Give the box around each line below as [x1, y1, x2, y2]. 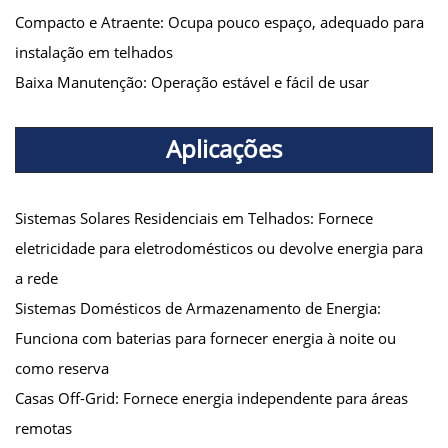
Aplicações [166, 131, 282, 165]
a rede [15, 267, 58, 288]
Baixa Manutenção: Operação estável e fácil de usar [15, 71, 369, 92]
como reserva [15, 357, 109, 378]
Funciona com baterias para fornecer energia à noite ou [15, 327, 396, 348]
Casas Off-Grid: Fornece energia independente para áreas [15, 387, 408, 408]
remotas [15, 417, 72, 438]
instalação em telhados [15, 41, 173, 62]
